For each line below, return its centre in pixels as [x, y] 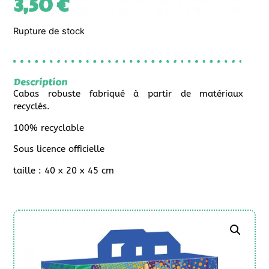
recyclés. [32, 107]
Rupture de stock [49, 31]
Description [41, 82]
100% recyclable [49, 128]
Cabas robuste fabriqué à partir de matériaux [128, 94]
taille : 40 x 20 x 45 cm [64, 170]
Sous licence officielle [59, 149]
